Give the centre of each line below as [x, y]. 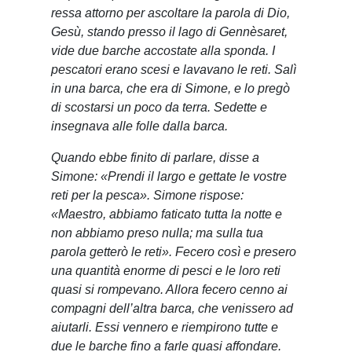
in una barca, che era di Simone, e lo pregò [170, 89]
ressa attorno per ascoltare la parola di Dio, [170, 13]
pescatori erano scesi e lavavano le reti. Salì [174, 70]
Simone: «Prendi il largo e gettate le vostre [169, 177]
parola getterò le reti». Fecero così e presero [174, 252]
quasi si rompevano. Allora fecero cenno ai [169, 290]
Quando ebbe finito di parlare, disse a [155, 158]
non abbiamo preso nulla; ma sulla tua [157, 233]
